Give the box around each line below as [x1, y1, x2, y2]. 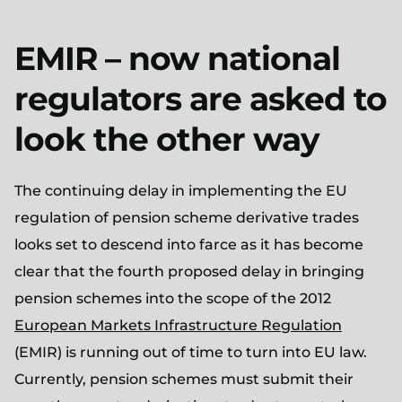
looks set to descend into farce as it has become [14, 236, 363, 253]
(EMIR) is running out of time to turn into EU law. [14, 344, 367, 361]
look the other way [14, 119, 319, 159]
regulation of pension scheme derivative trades [14, 209, 359, 226]
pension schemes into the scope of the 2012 [14, 290, 331, 307]
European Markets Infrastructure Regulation [14, 317, 342, 334]
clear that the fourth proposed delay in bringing [14, 263, 364, 280]
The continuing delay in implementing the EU [14, 182, 347, 199]
